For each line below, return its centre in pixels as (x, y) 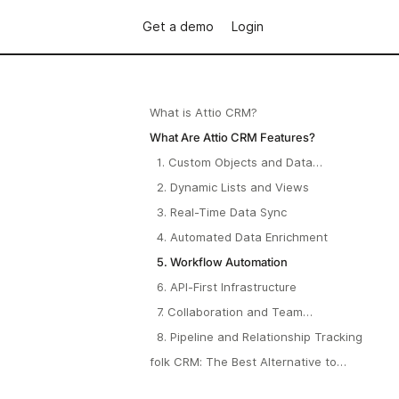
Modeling (182, 180)
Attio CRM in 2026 (200, 379)
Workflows (185, 330)
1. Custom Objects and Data (234, 162)
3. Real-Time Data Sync (222, 212)
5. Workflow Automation (222, 262)
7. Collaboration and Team (229, 312)
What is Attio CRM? (203, 112)
